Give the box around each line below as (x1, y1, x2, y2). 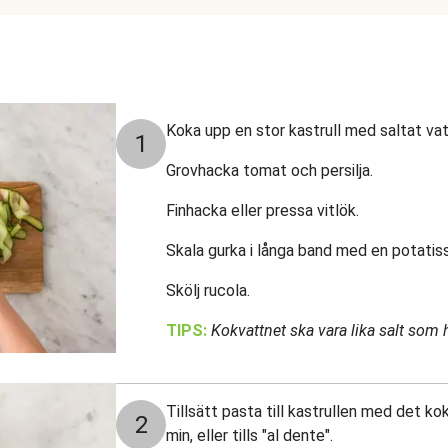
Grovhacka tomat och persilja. (166, 161, 373, 180)
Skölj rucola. (166, 281, 250, 300)
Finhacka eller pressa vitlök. (166, 201, 359, 220)
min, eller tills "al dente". (166, 426, 333, 445)
